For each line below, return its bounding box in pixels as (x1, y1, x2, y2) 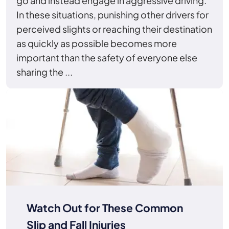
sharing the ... (16, 65, 73, 78)
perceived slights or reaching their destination (16, 22, 212, 35)
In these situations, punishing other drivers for (16, 8, 209, 20)
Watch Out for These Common (27, 200, 183, 215)
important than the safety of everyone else (16, 51, 197, 63)
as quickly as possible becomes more (16, 37, 177, 49)
